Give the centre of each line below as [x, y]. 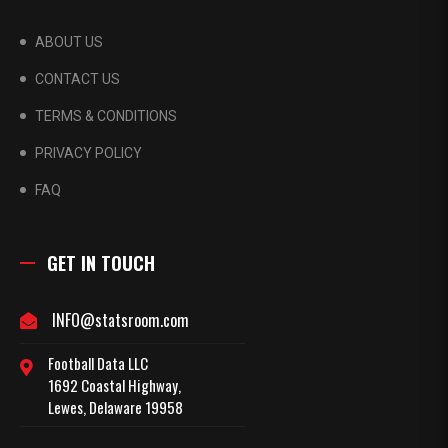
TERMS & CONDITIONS [106, 115]
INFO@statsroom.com [120, 319]
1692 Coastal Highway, [114, 384]
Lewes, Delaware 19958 [115, 406]
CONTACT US [77, 78]
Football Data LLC [98, 362]
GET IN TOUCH [101, 262]
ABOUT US [69, 41]
